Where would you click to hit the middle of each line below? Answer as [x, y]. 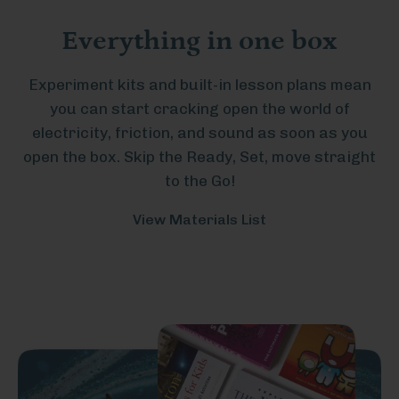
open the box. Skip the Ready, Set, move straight [199, 157]
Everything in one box [199, 41]
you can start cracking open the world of [199, 109]
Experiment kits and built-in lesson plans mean [199, 85]
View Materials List [199, 220]
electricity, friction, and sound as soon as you [199, 133]
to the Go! [199, 181]
